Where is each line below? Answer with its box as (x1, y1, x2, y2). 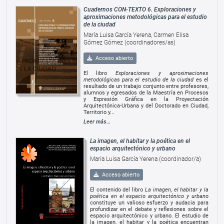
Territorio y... (83, 108, 114, 115)
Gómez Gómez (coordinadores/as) (83, 38, 175, 46)
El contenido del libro (89, 186, 145, 193)
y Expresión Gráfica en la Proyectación (83, 95, 208, 102)
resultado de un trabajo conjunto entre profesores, (83, 82, 208, 89)
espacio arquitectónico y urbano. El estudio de (89, 212, 208, 219)
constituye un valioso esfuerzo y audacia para (89, 199, 208, 206)
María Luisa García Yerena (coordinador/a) (89, 155, 201, 163)
